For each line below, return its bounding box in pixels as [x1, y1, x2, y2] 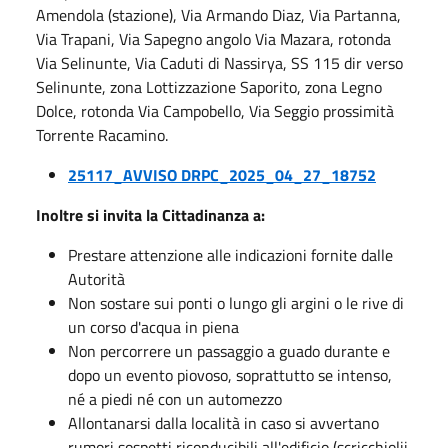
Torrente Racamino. [36, 123, 168, 147]
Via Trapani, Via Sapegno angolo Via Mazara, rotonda [36, 27, 391, 51]
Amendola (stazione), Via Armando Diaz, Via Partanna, [36, 3, 401, 27]
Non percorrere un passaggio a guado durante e [68, 339, 390, 363]
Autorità [68, 267, 125, 291]
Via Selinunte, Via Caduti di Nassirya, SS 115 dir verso [36, 51, 403, 75]
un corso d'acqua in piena [68, 315, 239, 339]
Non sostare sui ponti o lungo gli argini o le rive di [68, 291, 404, 315]
